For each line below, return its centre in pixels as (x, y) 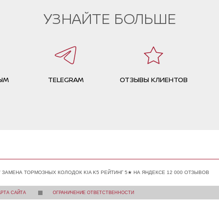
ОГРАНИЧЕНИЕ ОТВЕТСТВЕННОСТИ (93, 192)
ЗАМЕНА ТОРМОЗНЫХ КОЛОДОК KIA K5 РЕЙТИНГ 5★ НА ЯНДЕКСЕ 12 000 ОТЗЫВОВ (106, 172)
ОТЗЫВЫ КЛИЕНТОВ (153, 79)
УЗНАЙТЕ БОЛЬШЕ (109, 18)
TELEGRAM (66, 79)
